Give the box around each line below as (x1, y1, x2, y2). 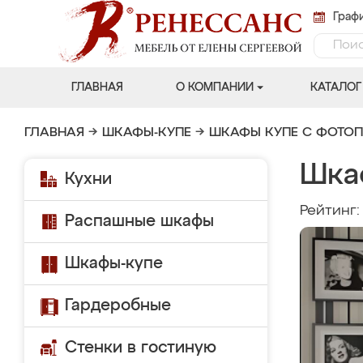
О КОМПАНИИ (175, 82, 254, 93)
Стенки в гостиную (65, 340, 216, 356)
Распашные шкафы (65, 213, 214, 229)
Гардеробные (65, 297, 171, 314)
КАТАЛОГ (310, 82, 361, 93)
